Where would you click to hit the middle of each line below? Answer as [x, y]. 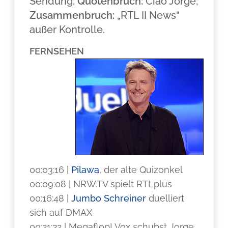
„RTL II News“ [147, 15]
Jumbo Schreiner [109, 198]
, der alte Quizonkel [141, 170]
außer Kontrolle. [67, 30]
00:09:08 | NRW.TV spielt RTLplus [101, 184]
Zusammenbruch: [72, 15]
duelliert [165, 198]
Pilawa [85, 170]
